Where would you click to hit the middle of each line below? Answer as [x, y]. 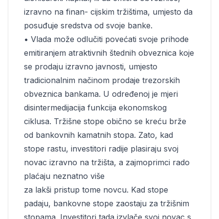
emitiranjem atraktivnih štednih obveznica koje [109, 53]
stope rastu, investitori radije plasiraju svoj [101, 149]
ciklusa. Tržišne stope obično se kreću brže [105, 121]
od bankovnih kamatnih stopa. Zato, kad [99, 135]
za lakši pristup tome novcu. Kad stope [96, 190]
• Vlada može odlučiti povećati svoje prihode [106, 39]
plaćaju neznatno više [64, 176]
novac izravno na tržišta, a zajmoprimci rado [107, 162]
